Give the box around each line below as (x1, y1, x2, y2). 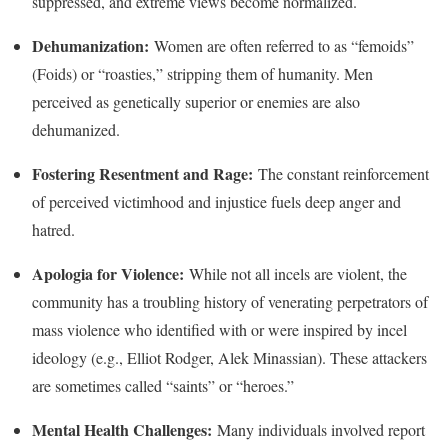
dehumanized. (32, 118, 120, 140)
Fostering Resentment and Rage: (32, 161, 253, 185)
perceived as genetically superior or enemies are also (32, 90, 360, 112)
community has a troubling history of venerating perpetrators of (32, 290, 428, 312)
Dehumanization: (32, 33, 149, 57)
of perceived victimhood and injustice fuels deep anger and (32, 190, 401, 212)
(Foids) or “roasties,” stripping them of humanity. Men (32, 62, 373, 84)
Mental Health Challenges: (32, 417, 212, 441)
